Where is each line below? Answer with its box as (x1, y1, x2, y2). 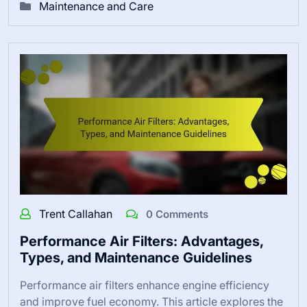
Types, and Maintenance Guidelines (20, 249, 252, 266)
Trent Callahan (39, 206, 115, 221)
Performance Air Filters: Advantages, (20, 232, 263, 249)
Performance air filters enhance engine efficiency (20, 278, 269, 292)
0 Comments (143, 207, 208, 221)
